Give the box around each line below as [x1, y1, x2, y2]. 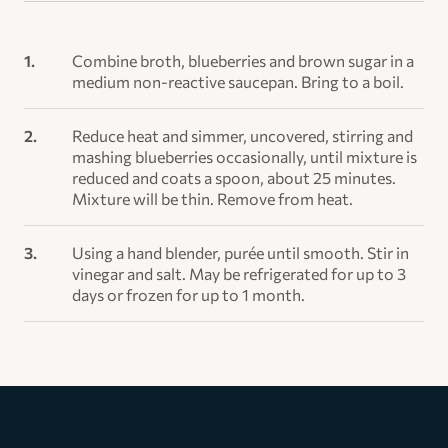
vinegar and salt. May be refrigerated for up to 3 [72, 263, 406, 283]
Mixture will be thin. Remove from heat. [72, 188, 353, 208]
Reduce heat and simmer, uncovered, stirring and [72, 125, 413, 145]
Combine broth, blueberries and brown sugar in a [72, 50, 414, 70]
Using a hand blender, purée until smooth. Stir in [72, 242, 409, 262]
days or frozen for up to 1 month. [72, 284, 305, 304]
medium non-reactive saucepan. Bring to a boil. [72, 71, 404, 91]
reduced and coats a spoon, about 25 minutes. [72, 167, 396, 187]
